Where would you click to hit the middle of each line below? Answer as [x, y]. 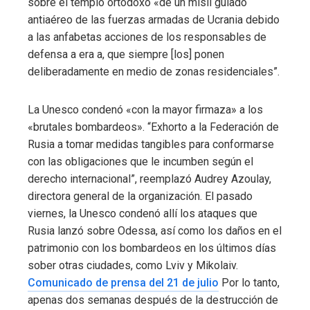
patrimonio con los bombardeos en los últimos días [152, 248]
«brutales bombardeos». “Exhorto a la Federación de [153, 127]
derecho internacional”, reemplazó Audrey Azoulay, [149, 179]
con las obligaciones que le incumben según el [140, 162]
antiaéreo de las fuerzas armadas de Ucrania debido [154, 20]
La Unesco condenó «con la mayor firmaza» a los [145, 110]
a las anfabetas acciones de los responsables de [147, 37]
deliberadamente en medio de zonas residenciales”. [154, 72]
